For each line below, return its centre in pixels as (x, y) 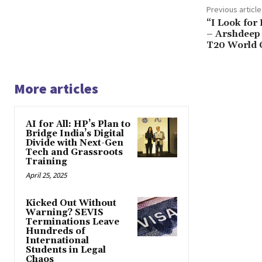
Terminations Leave (73, 222)
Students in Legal (66, 250)
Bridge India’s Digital (75, 134)
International (57, 241)
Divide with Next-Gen (75, 143)
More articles (56, 89)
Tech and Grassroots (74, 153)
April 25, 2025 (46, 175)
